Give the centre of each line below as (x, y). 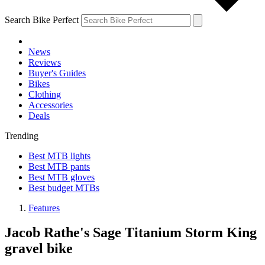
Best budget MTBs (64, 188)
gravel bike (39, 249)
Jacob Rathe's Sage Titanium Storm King (131, 233)
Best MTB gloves (62, 177)
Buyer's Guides (57, 73)
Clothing (45, 94)
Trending (22, 135)
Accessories (51, 105)
